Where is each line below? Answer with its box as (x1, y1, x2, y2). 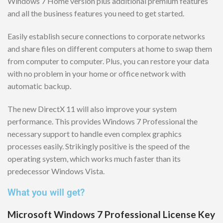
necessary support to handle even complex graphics (7, 128, 182, 138)
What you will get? (7, 186, 85, 198)
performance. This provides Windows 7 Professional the (7, 116, 198, 126)
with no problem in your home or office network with (7, 69, 186, 79)
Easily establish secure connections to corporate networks (7, 31, 205, 41)
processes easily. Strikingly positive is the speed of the (7, 141, 190, 151)
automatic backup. (7, 81, 71, 91)
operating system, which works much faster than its (7, 153, 181, 163)
